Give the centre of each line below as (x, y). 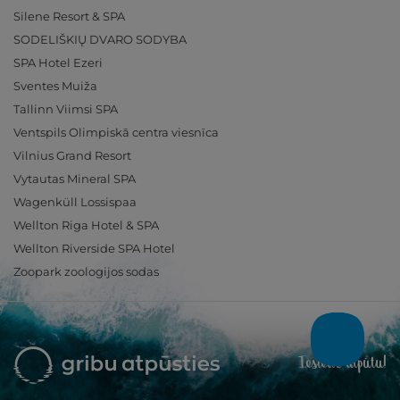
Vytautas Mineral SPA (75, 179)
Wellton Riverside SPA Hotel (94, 248)
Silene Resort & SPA (69, 16)
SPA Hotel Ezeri (58, 62)
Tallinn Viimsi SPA (66, 109)
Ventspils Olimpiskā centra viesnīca (116, 132)
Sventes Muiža (55, 86)
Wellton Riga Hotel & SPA (86, 225)
